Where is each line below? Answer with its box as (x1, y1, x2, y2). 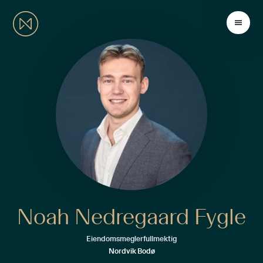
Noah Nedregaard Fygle (17, 206, 246, 229)
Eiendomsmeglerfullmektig (86, 235, 177, 243)
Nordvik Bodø (108, 247, 155, 255)
